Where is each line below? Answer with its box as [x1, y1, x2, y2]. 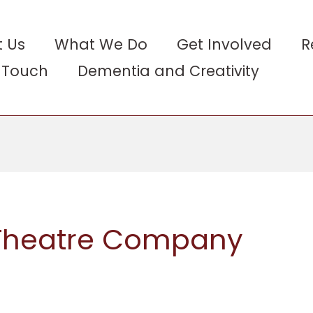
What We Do [54, 34, 147, 54]
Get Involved [177, 34, 272, 54]
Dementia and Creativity [78, 60, 259, 81]
